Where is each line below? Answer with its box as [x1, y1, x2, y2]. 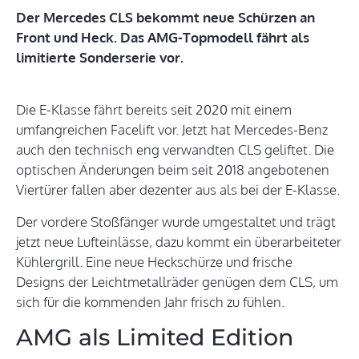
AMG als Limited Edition [16, 323, 293, 352]
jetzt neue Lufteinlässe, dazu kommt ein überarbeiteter [16, 233, 341, 251]
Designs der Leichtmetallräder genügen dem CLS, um [16, 273, 338, 291]
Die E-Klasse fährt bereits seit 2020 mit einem [16, 101, 292, 119]
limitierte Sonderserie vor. [16, 49, 184, 67]
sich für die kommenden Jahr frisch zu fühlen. [16, 293, 284, 311]
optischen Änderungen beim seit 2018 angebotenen [16, 161, 329, 179]
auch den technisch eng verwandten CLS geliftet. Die [16, 141, 334, 159]
